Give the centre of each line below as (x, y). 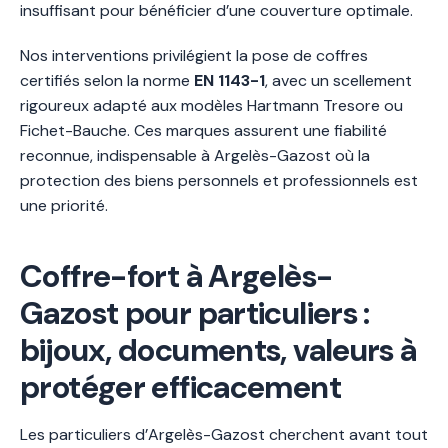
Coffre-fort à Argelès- (176, 276)
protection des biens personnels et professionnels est (219, 180)
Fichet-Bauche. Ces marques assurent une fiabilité (203, 130)
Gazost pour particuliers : (195, 313)
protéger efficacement (180, 387)
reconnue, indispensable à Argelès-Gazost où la (195, 155)
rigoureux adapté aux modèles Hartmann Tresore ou (211, 105)
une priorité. (64, 205)
